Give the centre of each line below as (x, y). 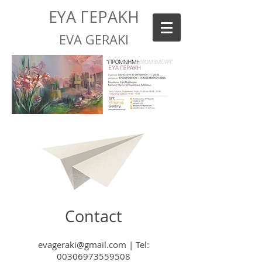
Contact (93, 216)
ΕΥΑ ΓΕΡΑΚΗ (94, 17)
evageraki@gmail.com (82, 244)
